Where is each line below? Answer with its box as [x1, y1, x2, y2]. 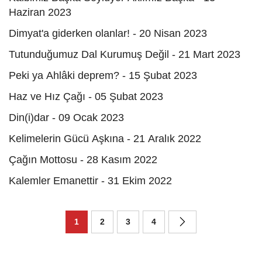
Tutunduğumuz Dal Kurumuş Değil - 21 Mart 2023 [9, 49, 240, 61]
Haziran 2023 [9, 6, 71, 19]
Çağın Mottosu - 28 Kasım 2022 [9, 154, 157, 166]
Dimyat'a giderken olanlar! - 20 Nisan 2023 [9, 27, 207, 40]
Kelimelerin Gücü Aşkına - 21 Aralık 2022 [9, 133, 201, 145]
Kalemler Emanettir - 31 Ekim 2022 [9, 175, 172, 187]
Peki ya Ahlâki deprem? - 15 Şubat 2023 [9, 70, 197, 82]
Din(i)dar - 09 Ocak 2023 [9, 112, 124, 124]
